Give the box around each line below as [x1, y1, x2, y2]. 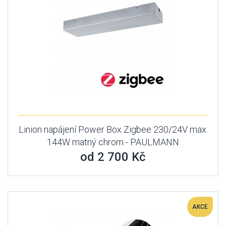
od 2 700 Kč [80, 150, 146, 164]
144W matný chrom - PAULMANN [47, 137, 179, 147]
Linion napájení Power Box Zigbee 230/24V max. [18, 124, 208, 135]
